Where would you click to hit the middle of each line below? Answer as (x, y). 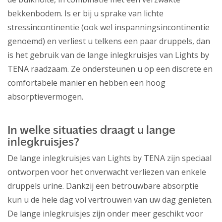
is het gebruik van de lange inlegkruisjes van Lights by (108, 55)
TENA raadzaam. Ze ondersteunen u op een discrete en (110, 69)
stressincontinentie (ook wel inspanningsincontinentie (109, 28)
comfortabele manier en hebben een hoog (86, 83)
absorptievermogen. (45, 97)
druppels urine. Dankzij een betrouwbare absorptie (103, 186)
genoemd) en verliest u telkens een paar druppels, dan (109, 41)
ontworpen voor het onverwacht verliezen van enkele (107, 172)
